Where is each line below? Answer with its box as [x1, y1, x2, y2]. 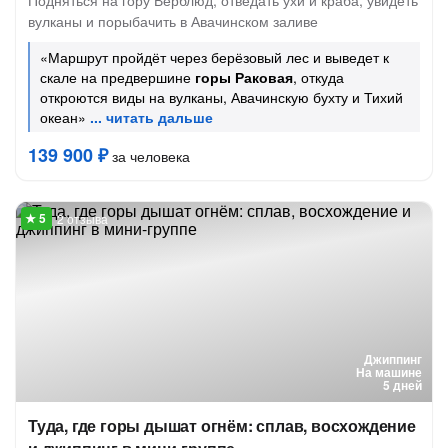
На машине [356, 363, 422, 381]
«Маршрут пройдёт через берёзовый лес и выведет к [40, 47, 389, 67]
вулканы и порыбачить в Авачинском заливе [28, 11, 318, 31]
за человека [108, 146, 190, 166]
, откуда [293, 67, 344, 87]
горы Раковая [195, 67, 293, 87]
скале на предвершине [40, 67, 195, 87]
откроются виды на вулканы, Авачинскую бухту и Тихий [40, 87, 403, 107]
